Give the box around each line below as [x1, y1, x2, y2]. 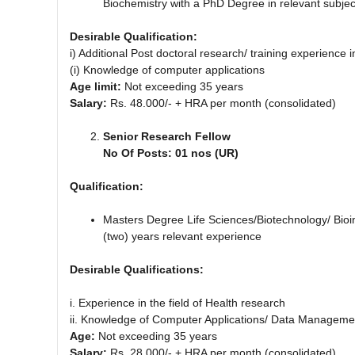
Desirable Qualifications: [70, 262, 204, 276]
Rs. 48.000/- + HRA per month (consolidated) [110, 96, 336, 109]
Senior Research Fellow [103, 129, 231, 143]
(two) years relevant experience [103, 229, 261, 242]
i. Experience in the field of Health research [70, 296, 285, 309]
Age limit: [70, 79, 121, 93]
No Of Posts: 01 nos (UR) [103, 146, 239, 159]
